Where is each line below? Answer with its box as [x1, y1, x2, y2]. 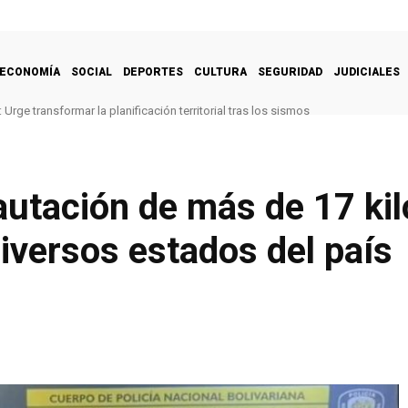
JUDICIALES [333, 65, 400, 78]
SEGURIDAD [258, 65, 322, 78]
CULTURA [194, 65, 247, 78]
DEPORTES [123, 65, 183, 78]
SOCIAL [71, 65, 112, 78]
